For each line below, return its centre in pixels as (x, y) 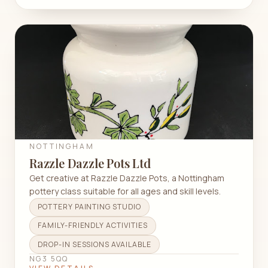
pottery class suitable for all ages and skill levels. (125, 191)
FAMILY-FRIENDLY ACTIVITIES (93, 226)
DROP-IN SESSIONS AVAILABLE (95, 244)
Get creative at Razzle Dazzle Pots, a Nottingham (127, 178)
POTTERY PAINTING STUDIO (89, 207)
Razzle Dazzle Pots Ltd (90, 163)
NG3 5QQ (49, 259)
